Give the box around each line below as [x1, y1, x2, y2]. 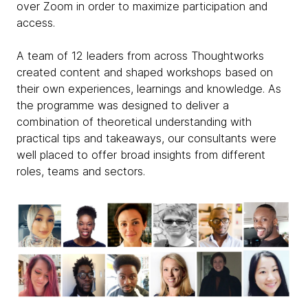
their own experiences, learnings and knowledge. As [16, 82, 281, 96]
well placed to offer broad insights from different [16, 148, 265, 162]
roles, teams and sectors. [16, 164, 145, 178]
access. [16, 16, 55, 30]
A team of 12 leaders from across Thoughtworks [16, 49, 264, 63]
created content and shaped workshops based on [16, 65, 273, 79]
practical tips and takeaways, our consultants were [16, 131, 276, 145]
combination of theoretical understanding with [16, 115, 252, 129]
